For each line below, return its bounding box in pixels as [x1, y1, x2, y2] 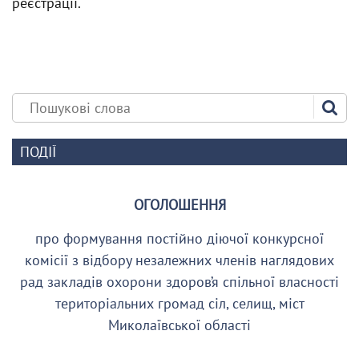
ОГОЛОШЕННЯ [133, 196, 226, 214]
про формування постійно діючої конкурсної [35, 229, 324, 248]
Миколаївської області [108, 316, 251, 334]
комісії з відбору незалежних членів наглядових [25, 251, 334, 269]
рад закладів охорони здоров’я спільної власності [20, 272, 339, 291]
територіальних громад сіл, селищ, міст [54, 294, 305, 313]
